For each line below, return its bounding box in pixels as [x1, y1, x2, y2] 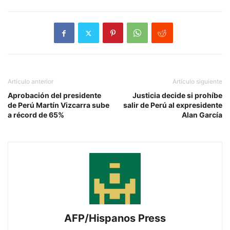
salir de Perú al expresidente [123, 101, 222, 110]
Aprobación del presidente [8, 91, 101, 100]
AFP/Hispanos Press [64, 212, 166, 225]
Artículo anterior [8, 78, 53, 86]
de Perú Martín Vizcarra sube [8, 101, 109, 110]
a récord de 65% [8, 110, 64, 120]
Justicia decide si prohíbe [132, 91, 222, 100]
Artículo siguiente [172, 78, 222, 86]
